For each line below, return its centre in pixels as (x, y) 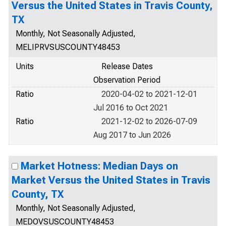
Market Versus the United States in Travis (111, 180)
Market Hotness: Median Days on (99, 166)
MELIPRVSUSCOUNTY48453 (68, 47)
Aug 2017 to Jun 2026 (132, 135)
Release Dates (127, 66)
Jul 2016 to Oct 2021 (131, 108)
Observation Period (127, 80)
